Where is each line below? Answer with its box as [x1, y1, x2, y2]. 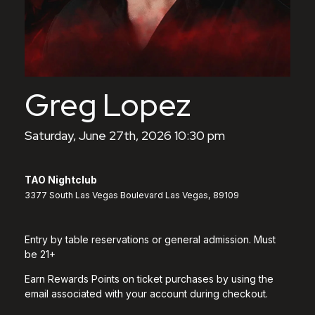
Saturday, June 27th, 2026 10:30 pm [25, 127, 225, 143]
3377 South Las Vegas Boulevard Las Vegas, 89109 [25, 189, 239, 200]
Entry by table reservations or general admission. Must [25, 233, 276, 245]
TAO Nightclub [25, 173, 97, 186]
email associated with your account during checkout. [25, 287, 268, 300]
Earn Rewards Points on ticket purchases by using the [25, 272, 274, 285]
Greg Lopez [25, 84, 191, 125]
